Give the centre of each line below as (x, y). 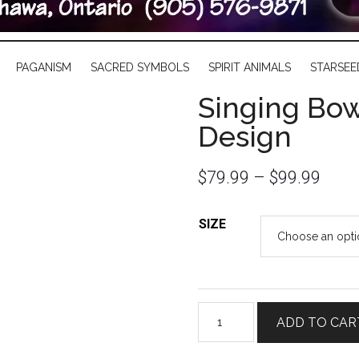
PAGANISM (44, 67)
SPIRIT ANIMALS (250, 67)
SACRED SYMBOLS (140, 67)
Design (244, 136)
